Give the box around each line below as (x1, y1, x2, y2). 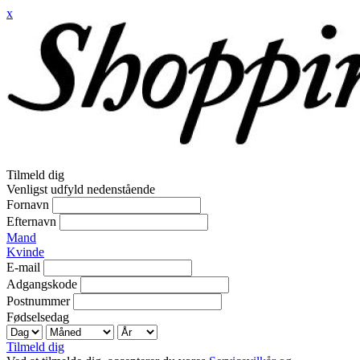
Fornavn (6, 198, 49, 211)
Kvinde (6, 245, 44, 259)
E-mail (6, 260, 40, 274)
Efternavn (6, 215, 56, 228)
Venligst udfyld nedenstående (6, 182, 155, 196)
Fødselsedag (6, 310, 69, 324)
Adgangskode (6, 277, 77, 291)
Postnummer (6, 294, 70, 308)
